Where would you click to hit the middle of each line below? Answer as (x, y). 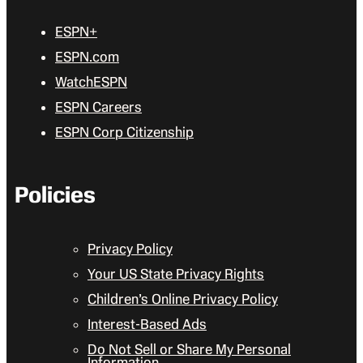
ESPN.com (87, 57)
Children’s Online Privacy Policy (183, 299)
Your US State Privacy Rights (176, 274)
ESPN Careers (98, 107)
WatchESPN (91, 82)
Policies (55, 195)
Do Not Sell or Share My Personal (189, 350)
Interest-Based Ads (147, 325)
